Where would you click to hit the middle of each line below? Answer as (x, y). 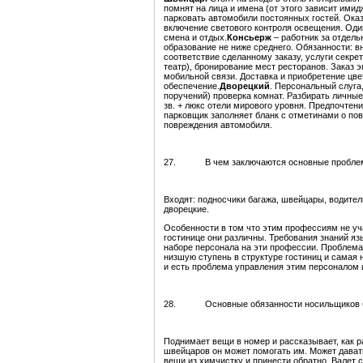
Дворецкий (245, 86)
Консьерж (250, 38)
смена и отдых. (195, 38)
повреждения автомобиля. (218, 125)
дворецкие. (186, 209)
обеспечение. (192, 86)
